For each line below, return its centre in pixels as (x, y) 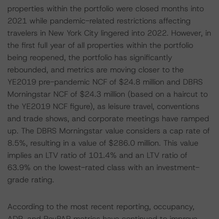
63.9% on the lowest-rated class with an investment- (103, 167)
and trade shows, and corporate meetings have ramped (108, 119)
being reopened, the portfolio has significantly (90, 57)
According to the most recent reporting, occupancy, (101, 207)
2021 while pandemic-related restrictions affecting (99, 21)
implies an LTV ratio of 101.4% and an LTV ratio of (97, 155)
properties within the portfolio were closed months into (106, 9)
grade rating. (31, 180)
